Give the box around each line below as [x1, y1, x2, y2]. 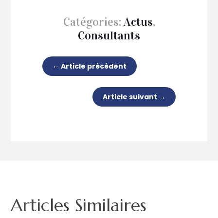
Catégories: [63, 14, 124, 29]
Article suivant [102, 91, 157, 102]
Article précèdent [61, 61, 127, 71]
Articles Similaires [11, 194, 147, 216]
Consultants [78, 28, 140, 43]
